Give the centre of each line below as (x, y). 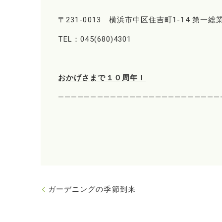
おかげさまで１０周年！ (102, 78)
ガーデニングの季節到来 (92, 189)
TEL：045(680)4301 (95, 39)
